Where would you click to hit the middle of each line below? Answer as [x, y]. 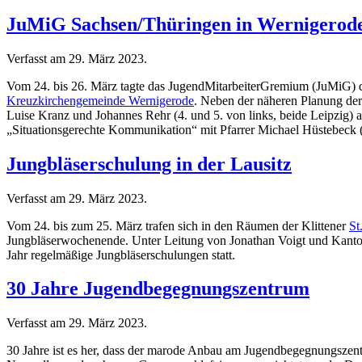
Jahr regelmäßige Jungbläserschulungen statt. [121, 255]
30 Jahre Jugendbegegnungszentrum [158, 289]
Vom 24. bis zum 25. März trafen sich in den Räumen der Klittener [178, 225]
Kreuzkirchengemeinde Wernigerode [100, 100]
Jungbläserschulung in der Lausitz [149, 164]
